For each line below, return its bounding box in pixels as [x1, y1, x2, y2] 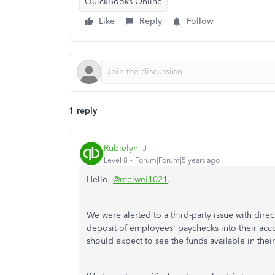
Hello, [87, 174, 113, 185]
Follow [187, 16, 214, 26]
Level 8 [104, 155, 128, 165]
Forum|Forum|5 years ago [135, 155, 220, 165]
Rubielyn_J [104, 142, 147, 153]
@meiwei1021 [113, 174, 168, 185]
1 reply [69, 106, 97, 116]
